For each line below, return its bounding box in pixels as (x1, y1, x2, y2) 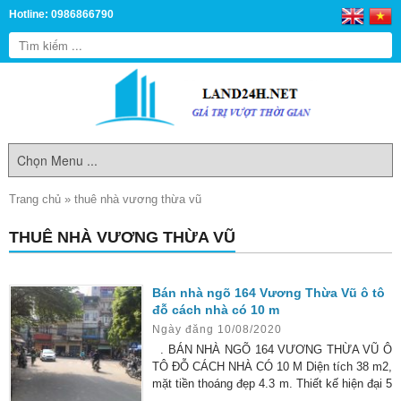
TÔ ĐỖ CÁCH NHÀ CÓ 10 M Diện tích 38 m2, (152, 360, 392, 373)
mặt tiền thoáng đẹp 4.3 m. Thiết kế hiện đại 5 (152, 377, 392, 390)
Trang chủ (9, 192, 61, 206)
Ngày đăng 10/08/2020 (152, 323, 282, 336)
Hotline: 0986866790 (9, 9, 114, 20)
